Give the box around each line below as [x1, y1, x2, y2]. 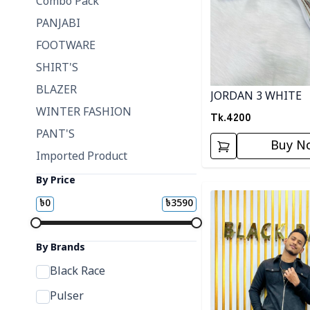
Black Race [50, 264, 105, 280]
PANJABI [36, 17, 80, 32]
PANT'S [36, 127, 75, 143]
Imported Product [36, 149, 127, 165]
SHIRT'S [36, 61, 78, 76]
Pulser [50, 289, 84, 304]
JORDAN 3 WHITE [210, 89, 302, 105]
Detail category [201, 181, 280, 197]
